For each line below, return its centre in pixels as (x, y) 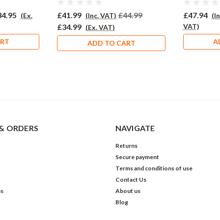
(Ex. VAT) (100, 27)
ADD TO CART (111, 43)
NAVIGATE (135, 128)
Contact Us (131, 180)
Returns (126, 146)
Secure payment (137, 157)
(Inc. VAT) (101, 16)
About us (128, 191)
